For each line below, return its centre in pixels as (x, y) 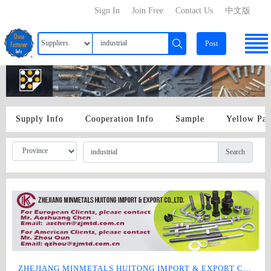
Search (235, 152)
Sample (190, 119)
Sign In (107, 11)
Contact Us (194, 11)
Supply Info (40, 119)
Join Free (148, 11)
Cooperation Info (119, 119)
